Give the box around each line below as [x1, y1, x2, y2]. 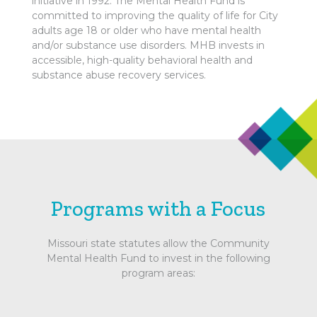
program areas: [121, 267, 195, 279]
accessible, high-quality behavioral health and [31, 54, 253, 67]
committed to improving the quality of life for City [31, 9, 278, 22]
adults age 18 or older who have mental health [31, 24, 261, 37]
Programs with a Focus [51, 196, 266, 221]
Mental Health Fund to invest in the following [46, 252, 270, 265]
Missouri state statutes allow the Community [47, 237, 270, 250]
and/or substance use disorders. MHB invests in [31, 39, 265, 52]
